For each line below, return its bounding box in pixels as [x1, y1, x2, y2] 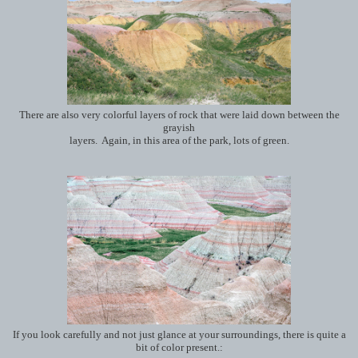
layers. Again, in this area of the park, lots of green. [69, 134, 289, 146]
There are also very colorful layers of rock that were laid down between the [18, 109, 340, 121]
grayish [163, 121, 195, 133]
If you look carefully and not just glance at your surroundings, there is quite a [12, 328, 346, 340]
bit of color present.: [135, 341, 223, 353]
